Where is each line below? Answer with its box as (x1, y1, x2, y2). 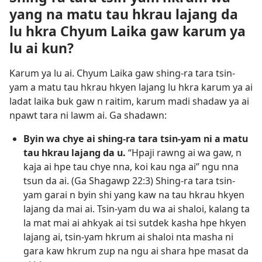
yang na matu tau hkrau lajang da (9, 5, 238, 24)
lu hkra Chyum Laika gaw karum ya (9, 22, 246, 41)
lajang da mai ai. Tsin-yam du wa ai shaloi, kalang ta (23, 202, 250, 216)
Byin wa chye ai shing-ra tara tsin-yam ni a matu (23, 132, 248, 146)
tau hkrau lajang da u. (23, 146, 126, 160)
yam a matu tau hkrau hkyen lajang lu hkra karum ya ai (9, 81, 253, 94)
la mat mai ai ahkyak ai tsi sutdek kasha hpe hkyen (23, 216, 246, 230)
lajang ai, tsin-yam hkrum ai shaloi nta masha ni (23, 230, 233, 244)
